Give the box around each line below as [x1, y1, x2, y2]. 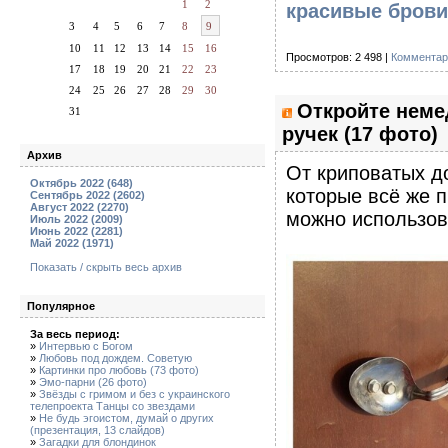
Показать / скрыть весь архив [30, 261, 182, 273]
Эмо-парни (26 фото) [39, 376, 147, 388]
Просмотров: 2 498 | [286, 51, 391, 63]
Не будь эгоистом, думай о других [39, 412, 214, 424]
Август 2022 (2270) [30, 201, 129, 213]
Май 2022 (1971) [30, 237, 114, 249]
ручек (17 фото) [282, 123, 438, 145]
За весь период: [30, 328, 120, 340]
